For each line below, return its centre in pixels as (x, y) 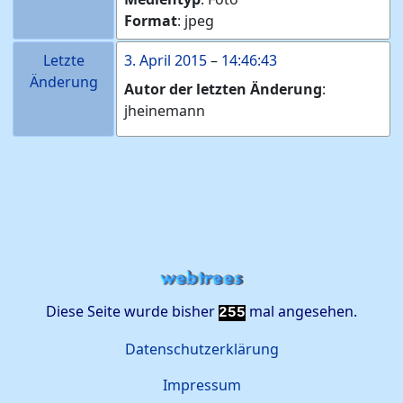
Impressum (201, 385)
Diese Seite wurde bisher (132, 311)
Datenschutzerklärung (201, 349)
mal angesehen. (301, 311)
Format (151, 21)
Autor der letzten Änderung (223, 90)
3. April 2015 (166, 61)
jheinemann (165, 111)
